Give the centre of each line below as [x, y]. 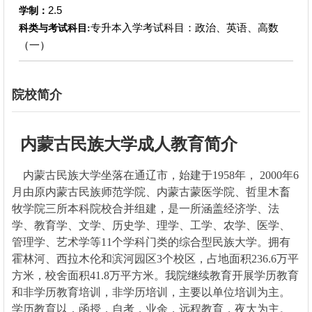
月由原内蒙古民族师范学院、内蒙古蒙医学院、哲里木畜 [151, 192]
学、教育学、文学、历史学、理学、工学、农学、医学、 [151, 225]
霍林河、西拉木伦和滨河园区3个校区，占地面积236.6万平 [155, 258]
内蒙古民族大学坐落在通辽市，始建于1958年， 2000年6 [155, 175]
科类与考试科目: [54, 28]
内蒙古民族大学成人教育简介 [128, 144]
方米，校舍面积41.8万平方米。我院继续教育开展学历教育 [155, 275]
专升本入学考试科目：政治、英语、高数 [184, 27]
